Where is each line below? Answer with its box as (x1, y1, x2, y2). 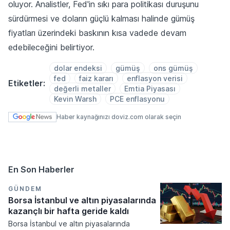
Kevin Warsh (54, 94, 97, 103)
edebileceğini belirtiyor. (8, 42, 94, 52)
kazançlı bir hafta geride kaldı (8, 205, 129, 216)
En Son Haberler (8, 164, 74, 175)
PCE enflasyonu (110, 94, 165, 103)
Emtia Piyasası (124, 84, 176, 93)
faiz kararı (79, 73, 113, 83)
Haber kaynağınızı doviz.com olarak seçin (56, 113, 181, 121)
